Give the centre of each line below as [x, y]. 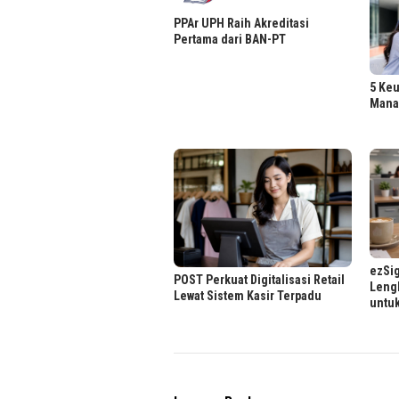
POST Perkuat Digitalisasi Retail [259, 280]
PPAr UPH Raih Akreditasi [241, 24]
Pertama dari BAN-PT [230, 40]
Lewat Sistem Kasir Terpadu [248, 296]
